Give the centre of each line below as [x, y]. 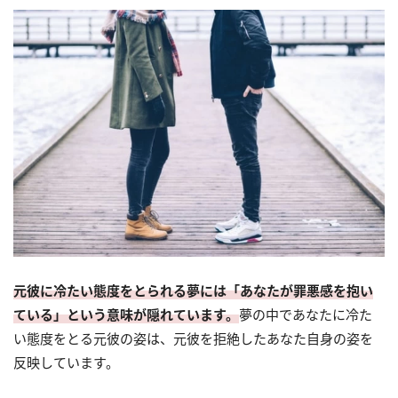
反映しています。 [66, 362]
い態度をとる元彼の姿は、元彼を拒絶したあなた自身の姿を [193, 338]
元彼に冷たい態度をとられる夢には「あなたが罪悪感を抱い [193, 290]
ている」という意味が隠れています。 [126, 314]
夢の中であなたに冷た [306, 314]
